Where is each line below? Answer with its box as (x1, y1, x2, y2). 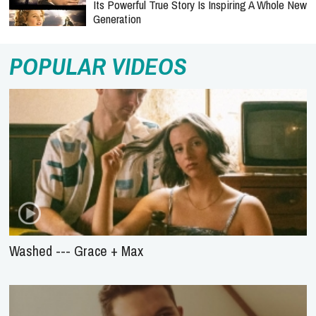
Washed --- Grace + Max (9, 241, 143, 260)
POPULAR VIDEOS (9, 50, 187, 83)
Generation (93, 11, 141, 27)
